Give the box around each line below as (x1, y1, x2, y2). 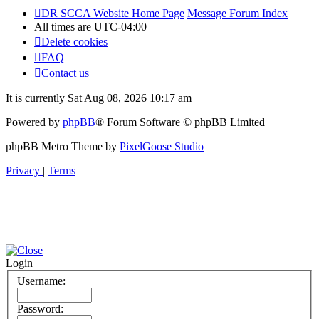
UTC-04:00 (94, 21, 147, 33)
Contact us (41, 67, 89, 80)
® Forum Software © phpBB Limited (95, 116, 265, 129)
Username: (17, 275, 66, 288)
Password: (17, 303, 63, 315)
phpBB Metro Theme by (6, 140, 120, 153)
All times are (34, 21, 94, 33)
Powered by (6, 116, 63, 129)
